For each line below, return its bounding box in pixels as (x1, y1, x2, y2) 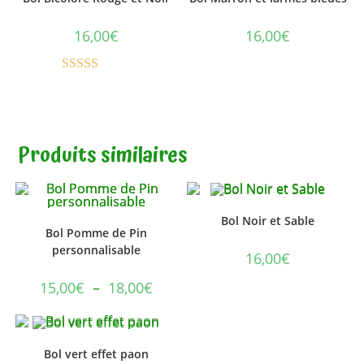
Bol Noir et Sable (221, 213, 315, 229)
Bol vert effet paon (43, 345, 149, 362)
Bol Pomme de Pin (45, 224, 147, 240)
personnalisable (51, 241, 141, 258)
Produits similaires (18, 138, 188, 172)
